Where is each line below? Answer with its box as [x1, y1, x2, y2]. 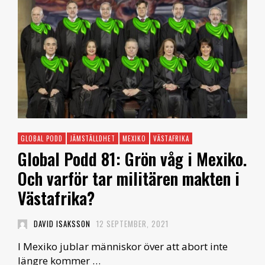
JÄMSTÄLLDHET [70, 134, 115, 144]
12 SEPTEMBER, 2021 [96, 218, 169, 230]
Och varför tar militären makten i [18, 166, 240, 191]
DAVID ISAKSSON [33, 218, 91, 230]
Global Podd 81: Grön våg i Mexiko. [18, 147, 247, 172]
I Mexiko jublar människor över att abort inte [18, 240, 228, 254]
